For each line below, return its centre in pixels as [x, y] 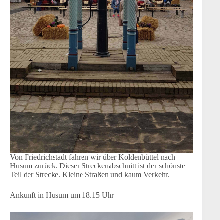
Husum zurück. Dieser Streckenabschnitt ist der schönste [97, 165]
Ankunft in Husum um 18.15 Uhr [62, 195]
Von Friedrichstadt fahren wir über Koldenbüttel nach [93, 157]
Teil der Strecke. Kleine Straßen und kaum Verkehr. [90, 174]
